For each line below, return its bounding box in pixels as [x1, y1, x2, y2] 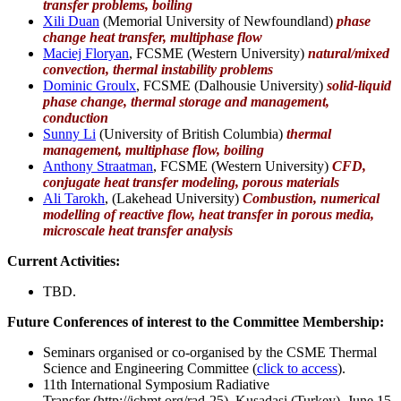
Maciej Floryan [43, 45, 129, 61]
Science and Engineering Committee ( [43, 360, 257, 376]
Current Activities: [7, 252, 120, 269]
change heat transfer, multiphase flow [43, 29, 262, 45]
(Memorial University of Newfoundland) [99, 13, 337, 29]
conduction [43, 109, 108, 125]
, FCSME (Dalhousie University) [136, 77, 327, 93]
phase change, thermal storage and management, [43, 93, 329, 109]
